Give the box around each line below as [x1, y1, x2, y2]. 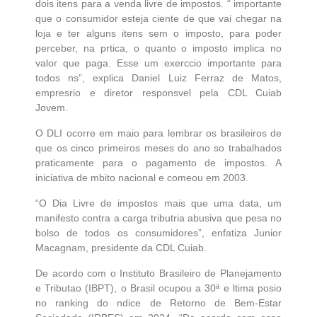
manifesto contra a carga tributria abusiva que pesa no [35, 212, 282, 224]
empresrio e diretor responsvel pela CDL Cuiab [35, 87, 282, 99]
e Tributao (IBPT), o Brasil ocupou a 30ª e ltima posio [35, 282, 282, 294]
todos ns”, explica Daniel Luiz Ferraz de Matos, [35, 72, 282, 84]
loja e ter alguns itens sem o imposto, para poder [35, 28, 282, 40]
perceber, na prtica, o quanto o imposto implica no [35, 42, 282, 54]
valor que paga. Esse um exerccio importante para [35, 57, 282, 69]
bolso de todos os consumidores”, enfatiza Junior [35, 227, 282, 239]
